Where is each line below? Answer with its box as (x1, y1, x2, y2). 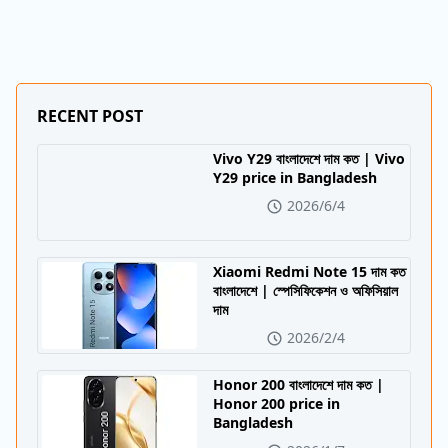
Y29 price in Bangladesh (213, 168, 377, 187)
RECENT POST (37, 105, 143, 127)
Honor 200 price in (213, 394, 340, 414)
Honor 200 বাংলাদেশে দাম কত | (213, 375, 384, 395)
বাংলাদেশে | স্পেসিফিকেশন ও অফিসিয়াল (213, 281, 398, 301)
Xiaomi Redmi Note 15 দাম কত (213, 262, 406, 282)
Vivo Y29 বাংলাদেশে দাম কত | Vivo (213, 149, 405, 168)
